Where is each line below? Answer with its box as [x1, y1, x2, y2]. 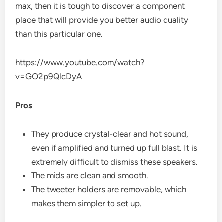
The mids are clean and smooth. [31, 170, 149, 180]
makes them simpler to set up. [31, 198, 142, 208]
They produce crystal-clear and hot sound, [31, 128, 189, 139]
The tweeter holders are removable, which [31, 184, 187, 194]
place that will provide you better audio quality [15, 14, 189, 25]
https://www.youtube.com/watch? [15, 57, 145, 67]
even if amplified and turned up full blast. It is [31, 142, 198, 153]
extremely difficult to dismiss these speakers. [31, 156, 198, 166]
